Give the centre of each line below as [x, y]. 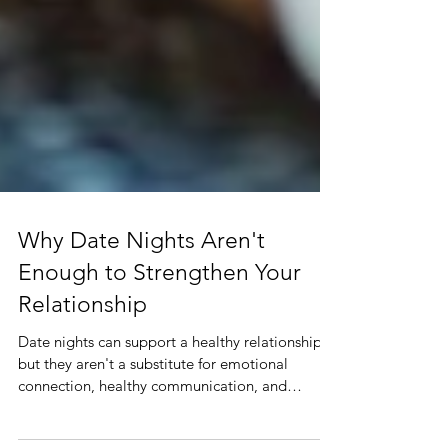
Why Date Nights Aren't [141, 328]
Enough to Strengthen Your [159, 360]
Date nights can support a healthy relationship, [172, 429]
